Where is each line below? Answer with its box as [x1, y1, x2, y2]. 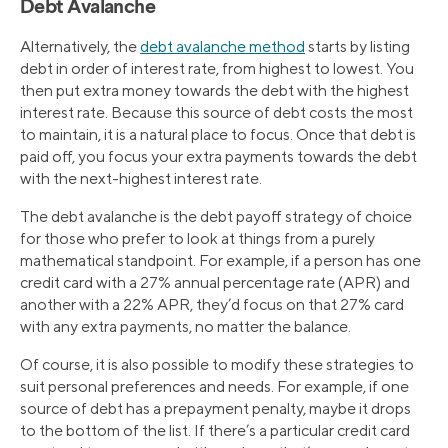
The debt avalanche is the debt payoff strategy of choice [20, 206, 412, 226]
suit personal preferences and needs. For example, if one [20, 376, 409, 396]
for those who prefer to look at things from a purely [20, 228, 375, 248]
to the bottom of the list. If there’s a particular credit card [20, 420, 410, 440]
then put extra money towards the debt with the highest [20, 80, 409, 100]
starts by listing [305, 36, 410, 56]
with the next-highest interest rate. [20, 168, 262, 188]
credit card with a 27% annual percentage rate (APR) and [20, 272, 410, 292]
